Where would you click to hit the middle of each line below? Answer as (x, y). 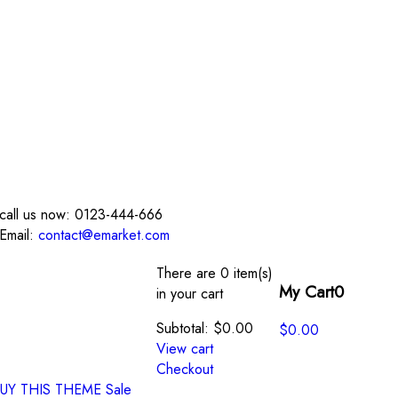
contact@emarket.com (101, 235)
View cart (184, 349)
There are (188, 273)
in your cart (189, 294)
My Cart (306, 291)
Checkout (184, 369)
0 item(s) (246, 273)
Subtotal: (182, 328)
